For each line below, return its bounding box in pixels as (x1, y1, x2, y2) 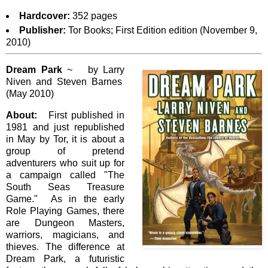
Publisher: (19, 25, 66, 36)
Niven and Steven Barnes (6, 76, 124, 87)
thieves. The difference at (6, 241, 124, 252)
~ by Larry (62, 64, 124, 75)
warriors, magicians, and (6, 229, 124, 240)
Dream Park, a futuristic (6, 253, 124, 264)
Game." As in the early (6, 193, 124, 204)
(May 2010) (6, 88, 54, 99)
